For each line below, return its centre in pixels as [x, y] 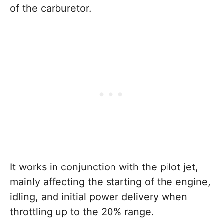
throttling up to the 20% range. [82, 211]
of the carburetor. [51, 8]
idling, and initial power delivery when [99, 196]
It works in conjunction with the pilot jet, [104, 167]
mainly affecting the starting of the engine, [110, 182]
